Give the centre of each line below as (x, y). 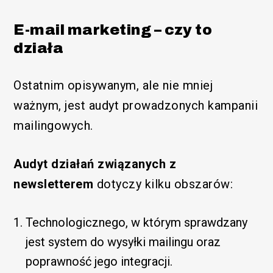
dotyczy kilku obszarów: (163, 184)
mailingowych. (53, 126)
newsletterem (54, 184)
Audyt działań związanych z (95, 164)
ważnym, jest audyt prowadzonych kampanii (136, 106)
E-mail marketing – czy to (113, 30)
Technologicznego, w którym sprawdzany (137, 223)
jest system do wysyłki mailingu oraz (123, 242)
